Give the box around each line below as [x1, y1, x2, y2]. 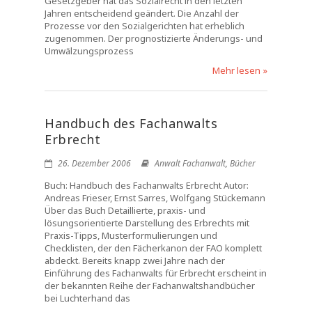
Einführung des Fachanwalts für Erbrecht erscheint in [45, 267, 267, 279]
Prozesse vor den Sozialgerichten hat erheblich [45, 19, 244, 32]
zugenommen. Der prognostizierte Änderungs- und [45, 32, 263, 45]
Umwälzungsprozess [45, 45, 134, 57]
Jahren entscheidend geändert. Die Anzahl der [45, 7, 239, 19]
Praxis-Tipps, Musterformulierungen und [45, 229, 217, 242]
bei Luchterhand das [45, 292, 130, 304]
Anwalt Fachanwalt [155, 157, 226, 169]
